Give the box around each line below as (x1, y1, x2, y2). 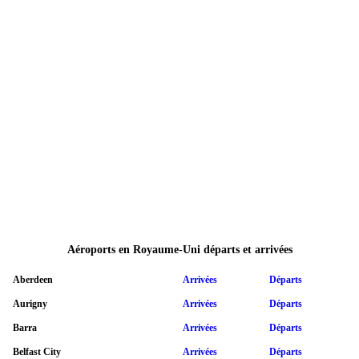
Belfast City (13, 345, 61, 357)
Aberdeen (13, 273, 53, 285)
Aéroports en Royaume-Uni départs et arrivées (67, 244, 292, 256)
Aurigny (13, 297, 47, 309)
